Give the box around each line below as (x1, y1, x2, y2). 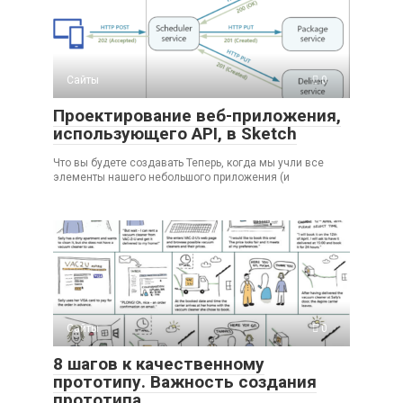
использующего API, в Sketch (53, 123, 297, 145)
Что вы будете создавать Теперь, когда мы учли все (53, 157, 324, 170)
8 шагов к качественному (53, 354, 264, 375)
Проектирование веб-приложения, (53, 105, 341, 127)
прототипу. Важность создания (53, 372, 317, 393)
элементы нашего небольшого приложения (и (53, 171, 290, 184)
